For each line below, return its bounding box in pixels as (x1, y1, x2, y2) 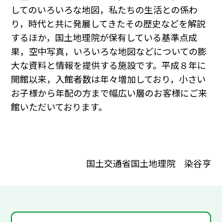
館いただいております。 (11, 100, 108, 113)
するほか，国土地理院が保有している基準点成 (11, 31, 198, 44)
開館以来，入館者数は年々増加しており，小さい (11, 72, 206, 86)
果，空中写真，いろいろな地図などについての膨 (11, 45, 207, 58)
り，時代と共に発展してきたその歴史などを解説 (11, 17, 206, 30)
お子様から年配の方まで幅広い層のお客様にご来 (11, 86, 208, 100)
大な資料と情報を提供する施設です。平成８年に (11, 58, 207, 72)
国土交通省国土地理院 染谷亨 (86, 156, 211, 169)
